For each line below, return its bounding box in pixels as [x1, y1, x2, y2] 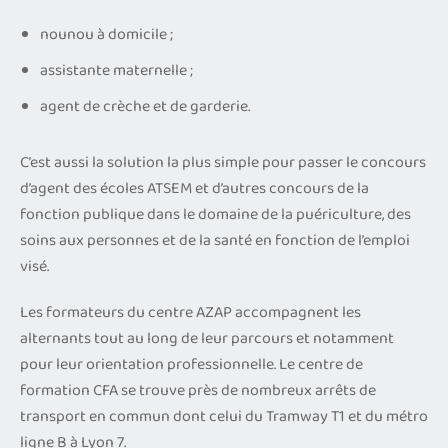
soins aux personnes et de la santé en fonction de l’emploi [20, 227, 410, 253]
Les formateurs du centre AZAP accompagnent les [20, 299, 361, 325]
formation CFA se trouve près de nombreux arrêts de [20, 377, 376, 403]
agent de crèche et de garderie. [40, 93, 250, 119]
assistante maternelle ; [40, 57, 193, 83]
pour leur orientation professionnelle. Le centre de [20, 351, 363, 377]
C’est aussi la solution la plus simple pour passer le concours [20, 149, 426, 175]
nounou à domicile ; [40, 21, 173, 47]
